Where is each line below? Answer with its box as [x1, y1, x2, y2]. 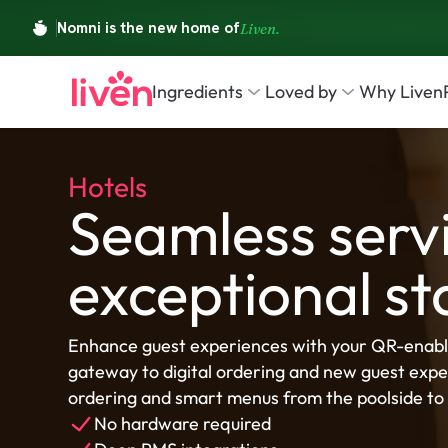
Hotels [68, 169, 147, 204]
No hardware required [94, 412, 271, 435]
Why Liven [359, 80, 443, 104]
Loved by [265, 80, 337, 104]
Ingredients [152, 80, 243, 104]
